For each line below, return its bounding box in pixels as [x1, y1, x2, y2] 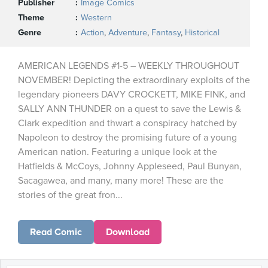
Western [81, 13, 112, 23]
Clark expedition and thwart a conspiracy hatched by [18, 117, 237, 129]
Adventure [108, 28, 147, 38]
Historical [185, 28, 220, 38]
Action [81, 28, 104, 38]
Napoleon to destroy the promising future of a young [18, 132, 237, 144]
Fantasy [151, 28, 181, 38]
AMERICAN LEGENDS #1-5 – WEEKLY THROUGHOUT [18, 60, 239, 72]
